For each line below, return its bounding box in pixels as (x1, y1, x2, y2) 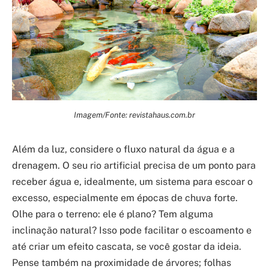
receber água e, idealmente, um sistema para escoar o (12, 176, 253, 187)
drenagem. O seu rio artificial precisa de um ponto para (12, 160, 256, 171)
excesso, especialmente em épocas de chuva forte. (12, 192, 238, 204)
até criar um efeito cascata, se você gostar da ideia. (12, 241, 241, 252)
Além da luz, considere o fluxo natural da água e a (12, 144, 235, 155)
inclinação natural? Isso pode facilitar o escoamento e (12, 225, 252, 236)
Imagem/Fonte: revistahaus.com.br (74, 110, 195, 120)
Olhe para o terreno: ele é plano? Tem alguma (12, 208, 213, 220)
